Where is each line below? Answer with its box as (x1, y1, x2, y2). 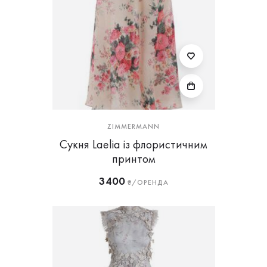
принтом (111, 151, 156, 166)
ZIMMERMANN (107, 122, 160, 131)
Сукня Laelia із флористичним (60, 136, 207, 152)
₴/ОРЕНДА (125, 178, 169, 187)
